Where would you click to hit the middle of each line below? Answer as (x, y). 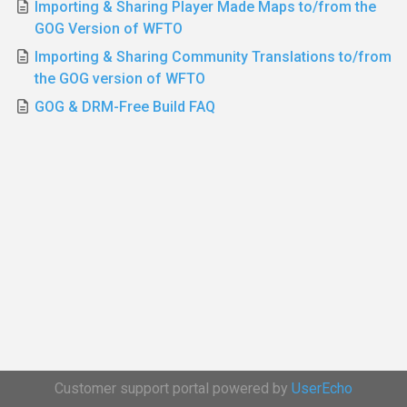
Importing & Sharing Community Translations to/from (213, 57)
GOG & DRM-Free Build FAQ (125, 107)
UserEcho (322, 388)
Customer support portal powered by (173, 388)
